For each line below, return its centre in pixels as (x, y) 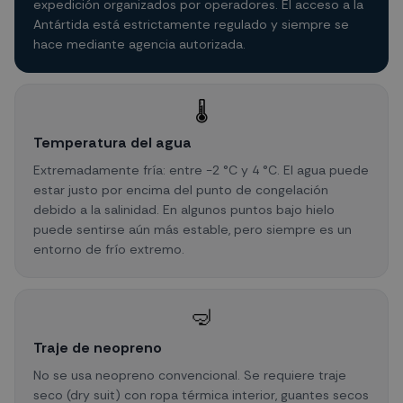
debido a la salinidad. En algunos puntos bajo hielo (184, 210)
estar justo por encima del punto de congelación (181, 190)
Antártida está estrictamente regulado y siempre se (191, 24)
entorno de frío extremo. (109, 249)
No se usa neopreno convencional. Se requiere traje (190, 375)
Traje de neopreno (98, 348)
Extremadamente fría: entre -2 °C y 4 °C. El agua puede (201, 170)
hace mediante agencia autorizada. (139, 44)
